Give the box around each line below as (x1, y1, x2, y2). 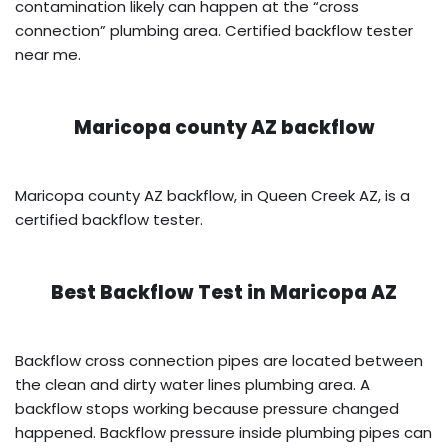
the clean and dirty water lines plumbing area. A (15, 373, 370, 395)
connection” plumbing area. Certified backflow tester (15, 19, 413, 41)
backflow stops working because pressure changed (15, 397, 399, 419)
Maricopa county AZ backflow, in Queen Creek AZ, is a (15, 184, 410, 206)
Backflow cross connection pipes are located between (15, 349, 423, 371)
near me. (15, 43, 81, 65)
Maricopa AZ (270, 278, 397, 306)
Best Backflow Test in (51, 278, 270, 306)
